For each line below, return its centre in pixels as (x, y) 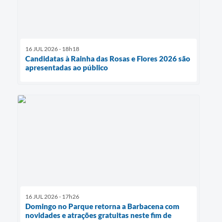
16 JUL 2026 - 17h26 (52, 197)
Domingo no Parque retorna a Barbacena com (102, 206)
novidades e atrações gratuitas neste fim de (98, 215)
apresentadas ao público (67, 68)
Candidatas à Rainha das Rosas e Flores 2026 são (108, 59)
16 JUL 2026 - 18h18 (52, 49)
